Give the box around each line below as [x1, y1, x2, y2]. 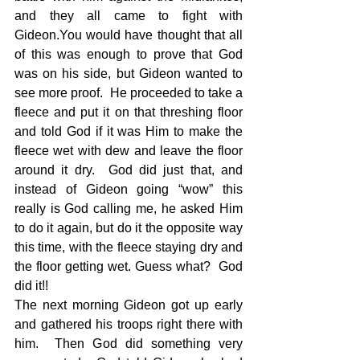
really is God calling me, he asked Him [14, 202, 243, 216]
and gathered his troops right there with [14, 317, 243, 332]
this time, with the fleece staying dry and [14, 240, 243, 255]
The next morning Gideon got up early [14, 298, 243, 313]
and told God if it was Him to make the [14, 125, 243, 139]
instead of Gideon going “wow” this [14, 182, 243, 197]
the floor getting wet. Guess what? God [14, 260, 243, 274]
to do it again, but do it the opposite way [14, 221, 243, 235]
